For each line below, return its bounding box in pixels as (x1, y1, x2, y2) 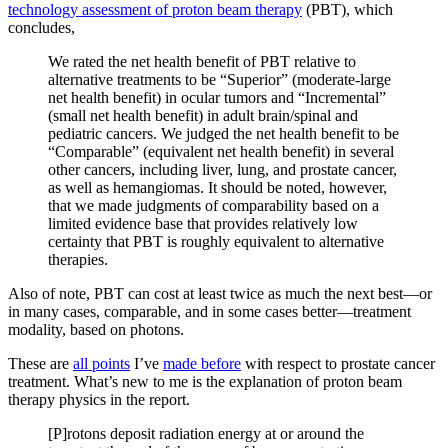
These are (8, 354, 73, 372)
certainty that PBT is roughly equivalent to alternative (48, 232, 384, 250)
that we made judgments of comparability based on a (48, 196, 379, 214)
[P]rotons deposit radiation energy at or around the (48, 424, 364, 442)
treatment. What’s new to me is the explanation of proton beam (8, 372, 402, 390)
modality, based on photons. (8, 320, 184, 338)
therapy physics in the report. (8, 390, 190, 408)
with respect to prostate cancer (241, 354, 435, 372)
